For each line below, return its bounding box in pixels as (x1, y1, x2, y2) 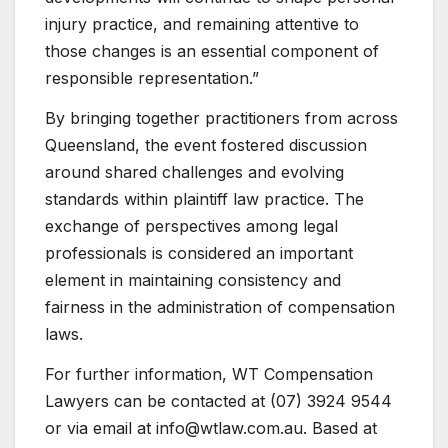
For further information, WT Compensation (45, 363, 373, 384)
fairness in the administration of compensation (45, 296, 395, 317)
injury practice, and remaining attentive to (45, 14, 359, 34)
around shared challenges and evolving (45, 161, 344, 182)
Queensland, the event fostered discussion (45, 134, 367, 155)
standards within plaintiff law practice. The (45, 188, 364, 209)
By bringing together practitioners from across (45, 107, 398, 128)
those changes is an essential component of (45, 41, 379, 61)
